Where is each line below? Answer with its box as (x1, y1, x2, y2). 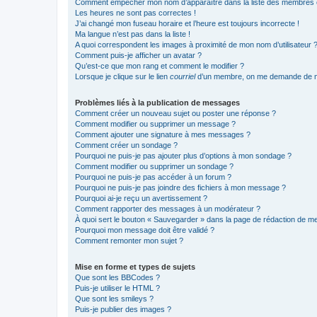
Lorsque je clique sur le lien (75, 72, 170, 81)
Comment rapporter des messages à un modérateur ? (75, 204, 260, 213)
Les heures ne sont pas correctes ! (75, 8, 196, 17)
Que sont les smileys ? (75, 294, 154, 303)
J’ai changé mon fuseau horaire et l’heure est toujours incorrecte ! (75, 19, 299, 28)
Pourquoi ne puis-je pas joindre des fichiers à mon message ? (75, 183, 286, 192)
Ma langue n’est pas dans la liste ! (75, 30, 190, 38)
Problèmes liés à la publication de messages (75, 98, 240, 107)
